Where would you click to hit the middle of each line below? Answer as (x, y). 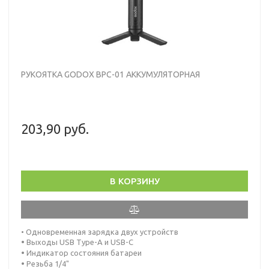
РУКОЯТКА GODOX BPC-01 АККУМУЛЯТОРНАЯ (110, 74)
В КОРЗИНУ (134, 181)
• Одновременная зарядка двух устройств (100, 231)
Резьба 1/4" (48, 263)
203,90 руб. (55, 128)
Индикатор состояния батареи (84, 252)
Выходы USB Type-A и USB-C (80, 242)
